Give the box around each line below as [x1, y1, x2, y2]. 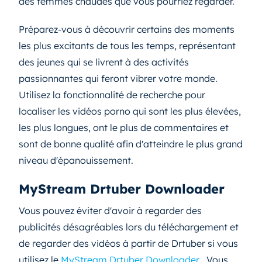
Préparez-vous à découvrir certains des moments [19, 23, 235, 35]
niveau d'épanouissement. [19, 154, 133, 166]
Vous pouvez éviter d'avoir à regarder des [19, 205, 202, 216]
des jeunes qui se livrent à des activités [19, 56, 189, 68]
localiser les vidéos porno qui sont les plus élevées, [19, 105, 241, 117]
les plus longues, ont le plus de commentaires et [19, 122, 229, 133]
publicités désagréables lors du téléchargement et [19, 221, 239, 233]
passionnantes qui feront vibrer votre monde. [19, 73, 218, 84]
